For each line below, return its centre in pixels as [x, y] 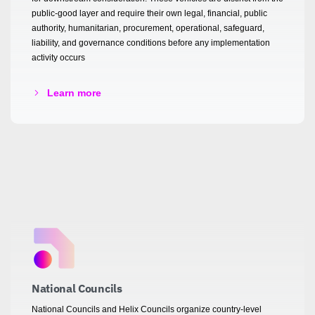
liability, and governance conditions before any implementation [151, 43]
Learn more [74, 92]
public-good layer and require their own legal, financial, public [149, 13]
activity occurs [58, 57]
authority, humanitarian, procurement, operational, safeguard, [148, 28]
